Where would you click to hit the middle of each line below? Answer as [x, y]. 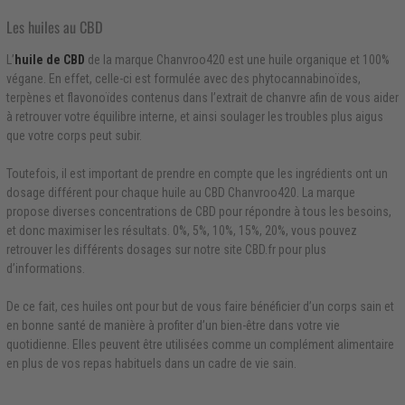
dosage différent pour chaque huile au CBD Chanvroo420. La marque [180, 193]
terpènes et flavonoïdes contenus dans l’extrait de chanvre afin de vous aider [202, 98]
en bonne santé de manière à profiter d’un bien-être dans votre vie [173, 326]
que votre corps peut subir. [74, 136]
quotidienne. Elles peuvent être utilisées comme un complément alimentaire [200, 345]
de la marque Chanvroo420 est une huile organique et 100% [237, 60]
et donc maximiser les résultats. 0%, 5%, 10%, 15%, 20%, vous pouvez [181, 231]
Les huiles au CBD [54, 26]
